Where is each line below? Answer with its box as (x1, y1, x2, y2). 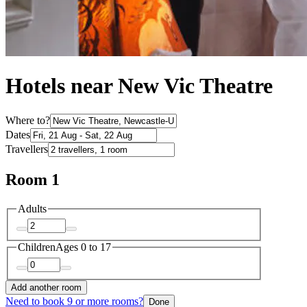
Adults (18, 202, 47, 214)
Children (18, 241, 56, 254)
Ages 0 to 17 (56, 241, 111, 254)
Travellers (5, 143, 48, 155)
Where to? (5, 114, 50, 126)
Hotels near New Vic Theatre (5, 73, 273, 99)
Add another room (11, 282, 82, 293)
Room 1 (5, 170, 60, 188)
